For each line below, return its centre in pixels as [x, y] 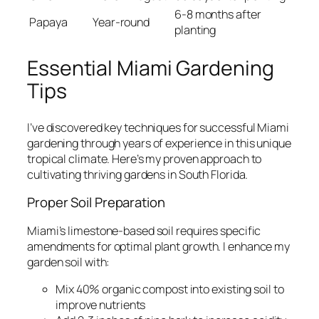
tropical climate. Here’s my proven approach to [145, 158]
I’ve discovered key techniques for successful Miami [158, 127]
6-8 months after [218, 15]
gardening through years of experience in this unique [159, 143]
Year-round [121, 22]
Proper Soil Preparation [96, 203]
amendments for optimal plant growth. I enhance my [159, 246]
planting [195, 30]
